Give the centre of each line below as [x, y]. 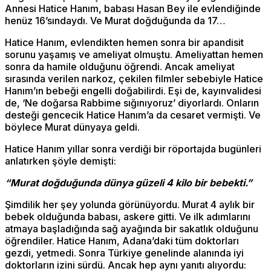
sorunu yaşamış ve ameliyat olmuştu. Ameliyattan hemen [134, 55]
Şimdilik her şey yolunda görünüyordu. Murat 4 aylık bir [130, 205]
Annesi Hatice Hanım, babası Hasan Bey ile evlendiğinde [133, 9]
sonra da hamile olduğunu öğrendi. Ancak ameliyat [120, 67]
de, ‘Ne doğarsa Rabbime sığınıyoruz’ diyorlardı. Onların [132, 103]
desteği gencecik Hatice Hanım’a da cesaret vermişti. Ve [133, 115]
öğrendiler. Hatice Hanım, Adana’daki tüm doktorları [122, 241]
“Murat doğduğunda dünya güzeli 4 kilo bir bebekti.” [129, 183]
